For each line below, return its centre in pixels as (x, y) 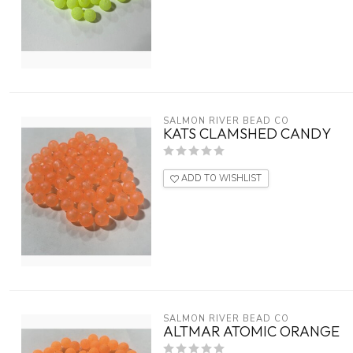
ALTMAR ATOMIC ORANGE (251, 332)
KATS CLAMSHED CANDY (247, 134)
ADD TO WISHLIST (220, 178)
